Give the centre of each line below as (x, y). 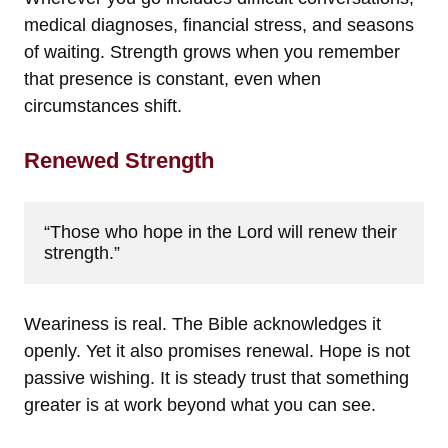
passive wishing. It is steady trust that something (216, 377)
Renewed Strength (119, 160)
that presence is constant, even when (172, 78)
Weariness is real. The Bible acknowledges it (202, 323)
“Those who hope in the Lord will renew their (220, 231)
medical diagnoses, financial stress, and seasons (219, 24)
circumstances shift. (103, 105)
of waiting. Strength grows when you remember (212, 51)
